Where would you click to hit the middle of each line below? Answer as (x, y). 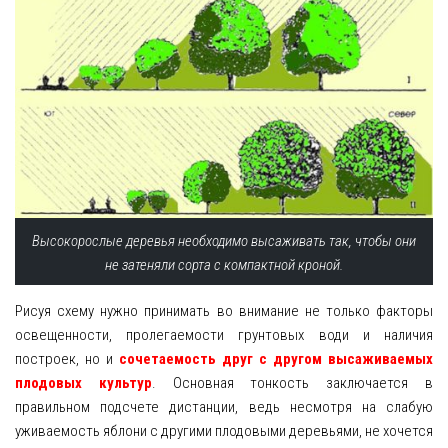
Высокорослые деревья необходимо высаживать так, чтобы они (224, 240)
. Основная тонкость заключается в (292, 382)
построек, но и (67, 358)
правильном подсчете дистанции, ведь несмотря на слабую (224, 406)
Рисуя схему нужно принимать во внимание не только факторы (224, 310)
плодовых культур (83, 382)
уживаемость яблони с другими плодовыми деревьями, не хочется (224, 430)
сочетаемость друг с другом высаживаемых (276, 358)
